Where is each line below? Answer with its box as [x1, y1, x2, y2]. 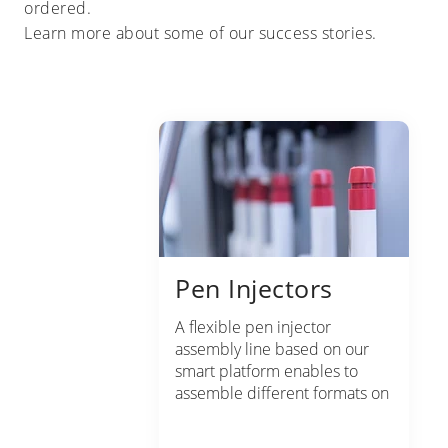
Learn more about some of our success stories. [24, 22, 377, 44]
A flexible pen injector [175, 315, 331, 338]
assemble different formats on [175, 381, 389, 404]
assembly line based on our [175, 337, 369, 360]
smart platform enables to [175, 359, 358, 382]
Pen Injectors [175, 271, 333, 305]
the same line [175, 403, 270, 426]
